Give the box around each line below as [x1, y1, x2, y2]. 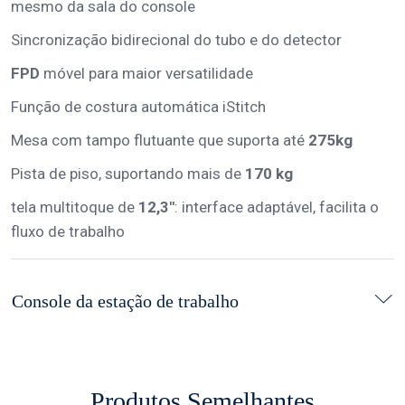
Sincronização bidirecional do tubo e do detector [11, 31, 342, 49]
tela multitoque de [11, 198, 138, 216]
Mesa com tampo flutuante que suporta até [11, 131, 305, 149]
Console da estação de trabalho [12, 291, 239, 311]
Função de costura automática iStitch [11, 98, 266, 116]
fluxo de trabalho [11, 222, 128, 240]
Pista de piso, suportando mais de [11, 165, 245, 183]
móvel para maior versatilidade [43, 64, 253, 82]
